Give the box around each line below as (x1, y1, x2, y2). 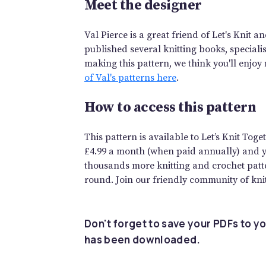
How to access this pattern (84, 98, 256, 116)
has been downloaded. (84, 232, 201, 246)
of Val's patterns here (84, 71, 176, 84)
